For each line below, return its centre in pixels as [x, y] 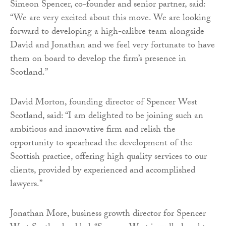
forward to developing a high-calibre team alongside [107, 33]
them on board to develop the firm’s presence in [98, 60]
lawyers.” [26, 185]
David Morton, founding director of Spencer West [104, 103]
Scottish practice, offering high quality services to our [108, 158]
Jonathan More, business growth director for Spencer [108, 215]
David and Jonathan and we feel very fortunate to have [112, 46]
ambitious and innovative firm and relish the [93, 131]
